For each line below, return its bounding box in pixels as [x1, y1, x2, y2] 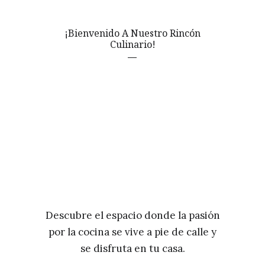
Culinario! [109, 37, 156, 51]
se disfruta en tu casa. [80, 241, 185, 255]
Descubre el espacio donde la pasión [45, 208, 220, 222]
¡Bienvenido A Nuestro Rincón [64, 26, 201, 40]
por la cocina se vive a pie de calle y [49, 225, 216, 238]
